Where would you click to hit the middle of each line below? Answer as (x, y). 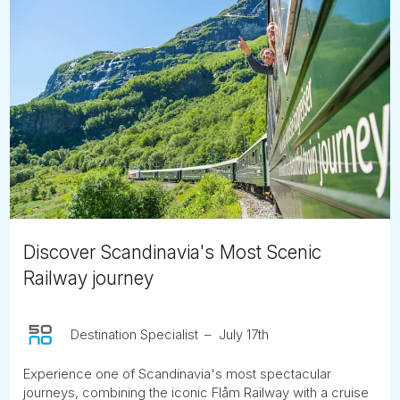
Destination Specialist (134, 334)
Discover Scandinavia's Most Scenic (173, 252)
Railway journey (89, 278)
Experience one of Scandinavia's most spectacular (178, 374)
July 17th (243, 334)
